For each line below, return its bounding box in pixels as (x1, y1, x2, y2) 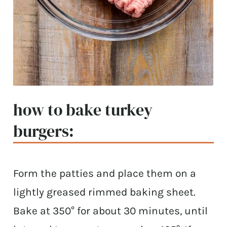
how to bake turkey (13, 98, 153, 121)
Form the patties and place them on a (13, 167, 197, 180)
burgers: (13, 120, 74, 142)
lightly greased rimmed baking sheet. (13, 186, 196, 199)
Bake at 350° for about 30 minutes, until (13, 205, 208, 217)
